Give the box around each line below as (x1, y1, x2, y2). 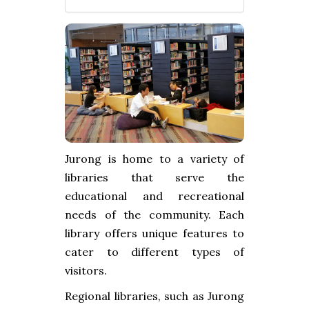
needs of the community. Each (65, 208, 244, 222)
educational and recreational (65, 189, 244, 203)
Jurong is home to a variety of (65, 152, 244, 166)
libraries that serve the (65, 170, 244, 185)
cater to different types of (65, 245, 244, 259)
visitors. (65, 263, 107, 278)
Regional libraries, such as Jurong (65, 289, 244, 303)
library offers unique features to (65, 226, 244, 241)
